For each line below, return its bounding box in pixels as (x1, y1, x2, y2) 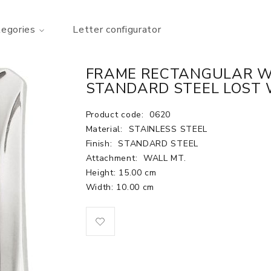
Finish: (85, 138, 116, 149)
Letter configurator (73, 23, 162, 36)
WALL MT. (143, 152, 186, 164)
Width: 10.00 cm (85, 181, 154, 193)
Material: (85, 123, 126, 135)
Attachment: (85, 152, 140, 164)
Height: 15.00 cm (85, 167, 157, 178)
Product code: (85, 109, 147, 120)
